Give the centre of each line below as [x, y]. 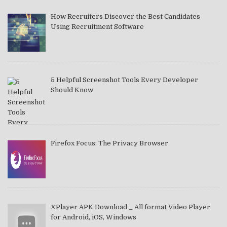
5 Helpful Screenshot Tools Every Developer [124, 80]
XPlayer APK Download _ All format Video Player [130, 207]
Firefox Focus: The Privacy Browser [109, 143]
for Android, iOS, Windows [93, 217]
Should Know [72, 90]
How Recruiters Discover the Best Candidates [125, 17]
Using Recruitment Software [97, 27]
